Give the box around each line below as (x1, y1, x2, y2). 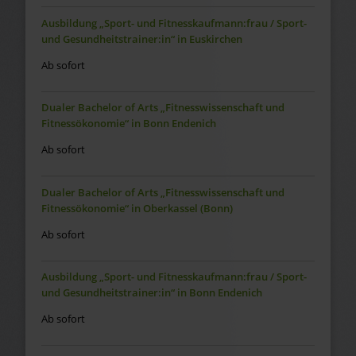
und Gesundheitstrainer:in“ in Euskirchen (41, 31, 242, 46)
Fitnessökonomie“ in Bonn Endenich (41, 116, 216, 131)
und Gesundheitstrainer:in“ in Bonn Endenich (41, 285, 262, 300)
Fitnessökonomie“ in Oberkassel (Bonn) (41, 200, 233, 215)
